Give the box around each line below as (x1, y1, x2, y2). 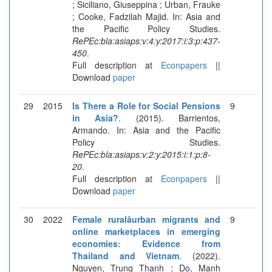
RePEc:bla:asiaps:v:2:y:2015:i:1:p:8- (72, 148, 211, 160)
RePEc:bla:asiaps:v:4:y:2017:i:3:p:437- (72, 34, 220, 47)
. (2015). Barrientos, (118, 111, 221, 124)
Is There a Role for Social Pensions (72, 99, 220, 112)
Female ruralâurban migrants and (72, 212, 220, 225)
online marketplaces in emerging (72, 225, 220, 237)
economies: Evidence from (72, 237, 220, 250)
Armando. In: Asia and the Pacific (72, 123, 220, 136)
